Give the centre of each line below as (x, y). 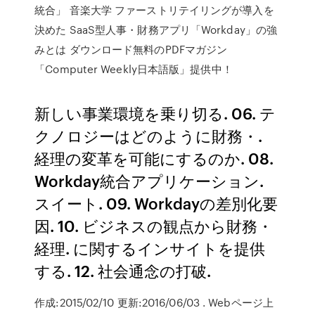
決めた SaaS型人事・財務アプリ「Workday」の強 (156, 30)
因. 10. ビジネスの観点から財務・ (154, 225)
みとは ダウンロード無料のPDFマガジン (131, 49)
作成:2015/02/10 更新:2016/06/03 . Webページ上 (154, 302)
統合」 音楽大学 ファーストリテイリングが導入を (154, 10)
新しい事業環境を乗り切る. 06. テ (155, 113)
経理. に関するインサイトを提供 (150, 248)
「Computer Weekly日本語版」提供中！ (134, 69)
